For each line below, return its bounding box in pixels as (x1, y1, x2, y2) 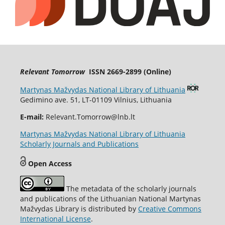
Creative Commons (138, 204, 201, 214)
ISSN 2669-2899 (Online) (84, 67, 171, 77)
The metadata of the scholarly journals (64, 184, 196, 194)
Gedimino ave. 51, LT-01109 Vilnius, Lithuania (20, 95, 172, 105)
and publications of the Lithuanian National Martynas (20, 194, 201, 204)
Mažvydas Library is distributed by (20, 204, 138, 214)
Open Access (26, 159, 72, 169)
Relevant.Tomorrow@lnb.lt (43, 112, 135, 122)
